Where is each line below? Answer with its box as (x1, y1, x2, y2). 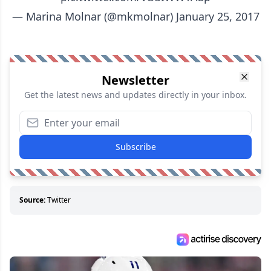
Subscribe (115, 141, 156, 153)
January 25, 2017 (175, 9, 260, 24)
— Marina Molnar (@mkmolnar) (11, 9, 176, 24)
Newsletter (102, 72, 169, 89)
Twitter (47, 195, 71, 206)
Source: (19, 195, 45, 206)
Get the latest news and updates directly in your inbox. (24, 89, 247, 101)
